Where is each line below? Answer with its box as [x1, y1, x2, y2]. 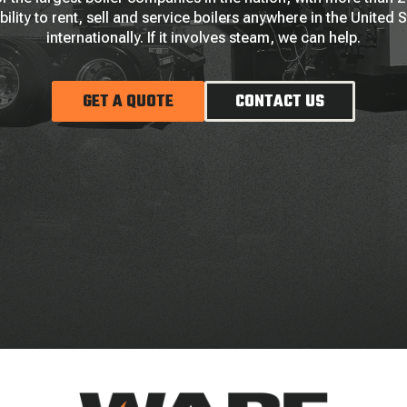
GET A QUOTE [83, 89, 174, 115]
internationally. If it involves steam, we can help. [46, 29, 361, 46]
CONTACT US [235, 89, 324, 115]
